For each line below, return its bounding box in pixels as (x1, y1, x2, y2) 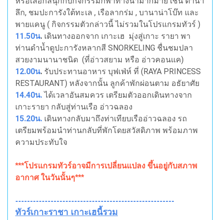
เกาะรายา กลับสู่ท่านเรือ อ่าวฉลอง (15, 102, 133, 112)
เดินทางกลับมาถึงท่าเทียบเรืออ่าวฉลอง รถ (42, 114, 187, 124)
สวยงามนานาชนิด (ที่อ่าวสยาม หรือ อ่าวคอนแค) (15, 55, 184, 65)
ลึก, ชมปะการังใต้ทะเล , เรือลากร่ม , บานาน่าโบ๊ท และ (15, 8, 199, 18)
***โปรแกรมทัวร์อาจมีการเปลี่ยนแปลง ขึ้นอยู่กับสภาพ (15, 162, 197, 170)
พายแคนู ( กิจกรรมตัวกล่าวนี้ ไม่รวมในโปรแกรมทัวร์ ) (15, 20, 200, 29)
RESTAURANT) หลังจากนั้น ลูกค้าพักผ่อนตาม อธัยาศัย (15, 79, 199, 88)
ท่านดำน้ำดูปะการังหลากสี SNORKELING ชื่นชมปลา (15, 43, 193, 53)
